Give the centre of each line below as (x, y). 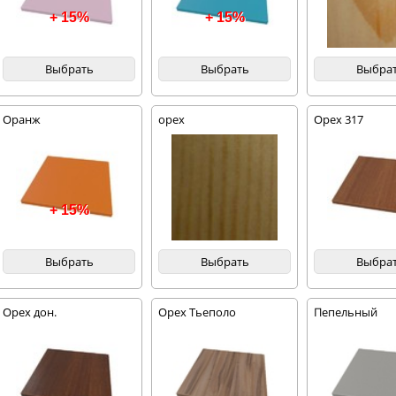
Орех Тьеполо (198, 312)
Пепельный (346, 312)
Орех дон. (30, 312)
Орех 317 (339, 119)
